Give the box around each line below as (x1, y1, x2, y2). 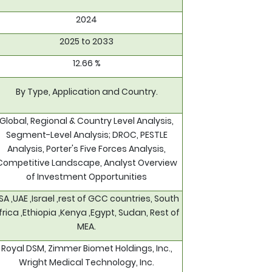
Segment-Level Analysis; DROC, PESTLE (5, 129, 168, 141)
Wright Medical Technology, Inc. (19, 256, 154, 269)
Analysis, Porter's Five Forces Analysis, (7, 143, 166, 155)
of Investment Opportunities (26, 171, 147, 183)
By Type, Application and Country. (15, 86, 158, 98)
